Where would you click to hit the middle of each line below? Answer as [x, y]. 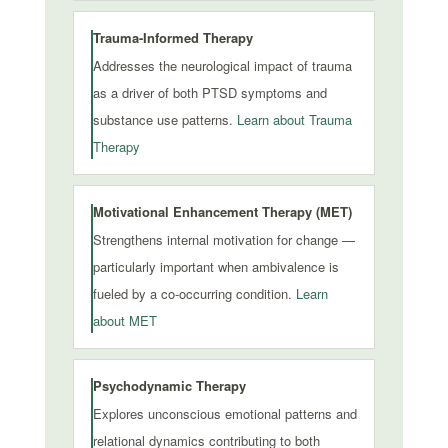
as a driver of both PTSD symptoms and [209, 92]
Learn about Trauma [294, 119]
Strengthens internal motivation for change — [223, 239]
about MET [124, 320]
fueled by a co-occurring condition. [194, 293]
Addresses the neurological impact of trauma [222, 65]
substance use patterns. [164, 119]
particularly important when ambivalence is [215, 266]
